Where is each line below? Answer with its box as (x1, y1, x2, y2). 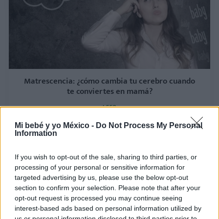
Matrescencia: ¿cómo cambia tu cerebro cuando (24, 74, 195, 88)
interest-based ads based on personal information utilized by (15, 204, 201, 212)
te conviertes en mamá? (66, 85, 153, 98)
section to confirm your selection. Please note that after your (15, 183, 200, 192)
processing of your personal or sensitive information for (15, 163, 185, 171)
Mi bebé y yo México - (15, 121, 96, 130)
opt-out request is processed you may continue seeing (15, 194, 182, 202)
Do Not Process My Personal (96, 121, 202, 130)
